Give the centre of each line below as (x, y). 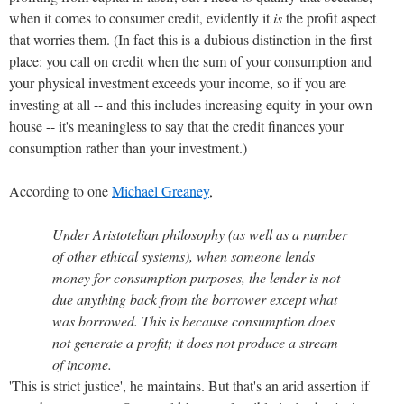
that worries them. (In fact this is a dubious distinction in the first (190, 39)
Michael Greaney (161, 190)
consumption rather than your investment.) (128, 147)
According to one (60, 190)
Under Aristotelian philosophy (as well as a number (200, 234)
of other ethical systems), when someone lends (184, 255)
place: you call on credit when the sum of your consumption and (190, 60)
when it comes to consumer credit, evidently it (141, 17)
